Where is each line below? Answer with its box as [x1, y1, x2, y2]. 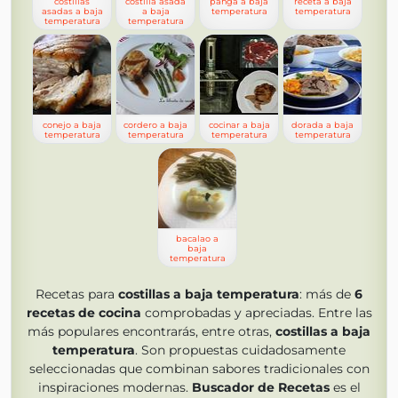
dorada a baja [291, 120, 354, 130]
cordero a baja [123, 120, 187, 130]
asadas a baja [41, 6, 103, 16]
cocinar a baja [208, 120, 270, 130]
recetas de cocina [26, 305, 141, 321]
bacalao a [176, 234, 219, 243]
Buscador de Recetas [191, 379, 330, 395]
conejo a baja [43, 120, 101, 130]
